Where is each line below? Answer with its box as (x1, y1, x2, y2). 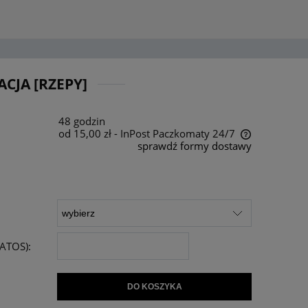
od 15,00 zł (58, 126, 111, 140)
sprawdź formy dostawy (137, 139, 252, 153)
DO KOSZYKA (126, 281, 182, 291)
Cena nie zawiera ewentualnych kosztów (65, 157, 230, 170)
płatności (65, 170, 102, 184)
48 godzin (58, 113, 105, 128)
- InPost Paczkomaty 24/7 (113, 126, 235, 140)
